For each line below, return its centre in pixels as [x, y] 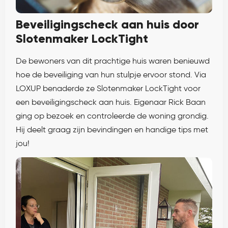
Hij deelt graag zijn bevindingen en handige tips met [112, 129]
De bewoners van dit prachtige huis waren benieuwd [113, 61]
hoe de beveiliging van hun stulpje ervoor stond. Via [111, 74]
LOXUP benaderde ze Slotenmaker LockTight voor [108, 88]
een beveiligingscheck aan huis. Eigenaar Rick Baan [111, 102]
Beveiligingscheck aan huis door [107, 24]
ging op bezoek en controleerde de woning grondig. [112, 116]
